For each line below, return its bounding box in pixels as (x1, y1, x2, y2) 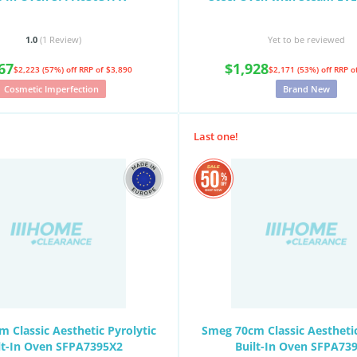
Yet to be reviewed (267, 33, 345, 45)
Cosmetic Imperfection (3, 83, 99, 95)
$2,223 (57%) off (14, 63, 79, 75)
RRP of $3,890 (79, 63, 132, 75)
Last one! (194, 129, 238, 143)
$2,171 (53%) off (269, 63, 334, 75)
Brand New (282, 83, 330, 95)
